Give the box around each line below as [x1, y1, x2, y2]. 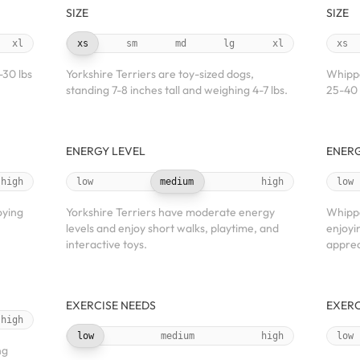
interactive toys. [66, 237, 147, 252]
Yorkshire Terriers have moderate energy [66, 205, 275, 219]
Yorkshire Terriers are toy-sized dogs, [66, 67, 254, 81]
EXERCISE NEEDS [66, 298, 156, 313]
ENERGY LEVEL [66, 144, 145, 158]
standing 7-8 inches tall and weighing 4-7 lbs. [66, 83, 288, 97]
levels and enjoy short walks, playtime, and [66, 221, 279, 235]
